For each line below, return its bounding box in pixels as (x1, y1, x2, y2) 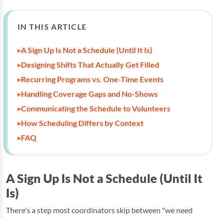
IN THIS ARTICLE (18, 22, 87, 31)
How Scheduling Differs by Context (21, 118, 144, 127)
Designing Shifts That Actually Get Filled (21, 60, 159, 69)
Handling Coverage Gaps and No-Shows (21, 89, 158, 98)
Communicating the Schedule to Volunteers (21, 104, 170, 113)
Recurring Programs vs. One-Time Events (21, 74, 163, 84)
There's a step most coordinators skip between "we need (6, 205, 193, 215)
